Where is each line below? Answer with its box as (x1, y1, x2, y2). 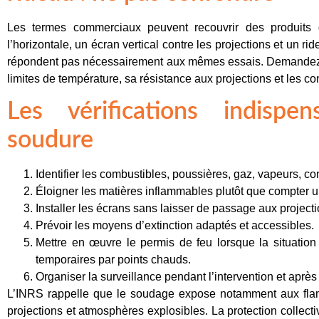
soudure (7, 128, 93, 153)
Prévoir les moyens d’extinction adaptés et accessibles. (36, 219, 314, 232)
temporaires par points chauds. (36, 253, 191, 266)
